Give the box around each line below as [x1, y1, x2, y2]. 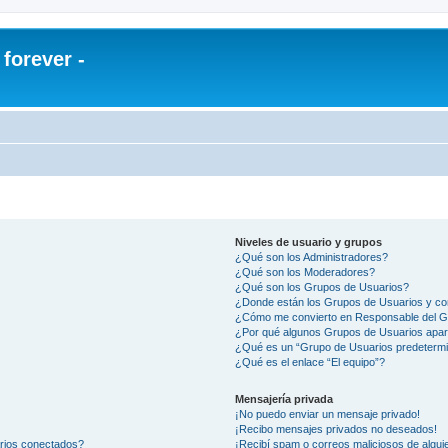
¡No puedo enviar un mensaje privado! [235, 407, 421, 420]
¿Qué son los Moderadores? [235, 265, 376, 278]
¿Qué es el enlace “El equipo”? [235, 355, 386, 368]
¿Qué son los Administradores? [235, 250, 389, 263]
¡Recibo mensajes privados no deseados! [235, 422, 438, 435]
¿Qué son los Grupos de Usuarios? [235, 280, 410, 293]
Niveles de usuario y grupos [235, 235, 383, 248]
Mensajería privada [235, 392, 334, 405]
